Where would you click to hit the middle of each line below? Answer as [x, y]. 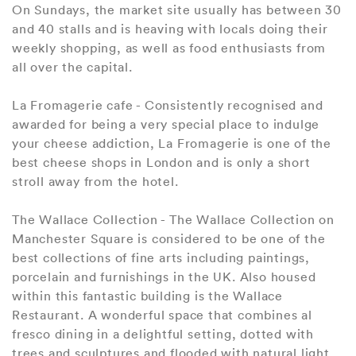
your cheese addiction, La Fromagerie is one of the [172, 143]
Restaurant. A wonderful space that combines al [162, 314]
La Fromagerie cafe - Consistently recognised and [168, 104]
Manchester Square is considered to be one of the [169, 238]
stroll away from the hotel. [95, 181]
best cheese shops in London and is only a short [161, 162]
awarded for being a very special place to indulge [166, 124]
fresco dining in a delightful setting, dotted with [163, 333]
